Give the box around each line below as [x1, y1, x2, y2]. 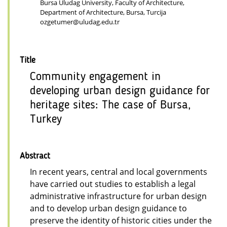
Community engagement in [30, 70, 161, 83]
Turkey [30, 113, 62, 126]
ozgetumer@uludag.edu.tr [40, 17, 120, 26]
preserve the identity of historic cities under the [30, 214, 212, 226]
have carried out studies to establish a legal [30, 178, 196, 190]
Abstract [20, 151, 50, 161]
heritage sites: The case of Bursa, [30, 99, 191, 111]
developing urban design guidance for [30, 85, 210, 97]
